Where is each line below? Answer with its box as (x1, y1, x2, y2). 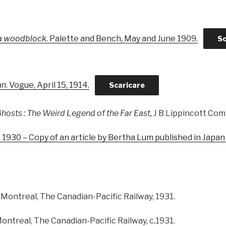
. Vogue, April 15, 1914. (6, 80, 89, 90)
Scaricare (108, 81, 145, 90)
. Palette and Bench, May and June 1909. (46, 33, 198, 43)
